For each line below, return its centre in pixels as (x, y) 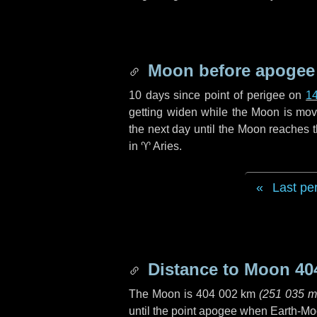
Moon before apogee (229, 70)
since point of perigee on (238, 95)
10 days (149, 95)
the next (151, 129)
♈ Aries (160, 146)
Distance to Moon (219, 269)
